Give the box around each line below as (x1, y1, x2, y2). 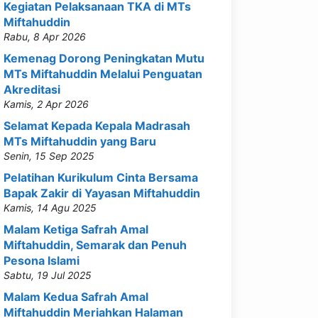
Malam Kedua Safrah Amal (4, 290, 148, 304)
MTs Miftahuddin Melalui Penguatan (4, 67, 202, 81)
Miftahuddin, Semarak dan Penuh (4, 238, 187, 252)
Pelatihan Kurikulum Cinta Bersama (4, 170, 198, 185)
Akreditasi (4, 82, 60, 97)
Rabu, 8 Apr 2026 (4, 31, 86, 43)
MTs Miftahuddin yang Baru (4, 134, 156, 148)
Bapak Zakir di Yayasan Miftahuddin (4, 186, 200, 200)
